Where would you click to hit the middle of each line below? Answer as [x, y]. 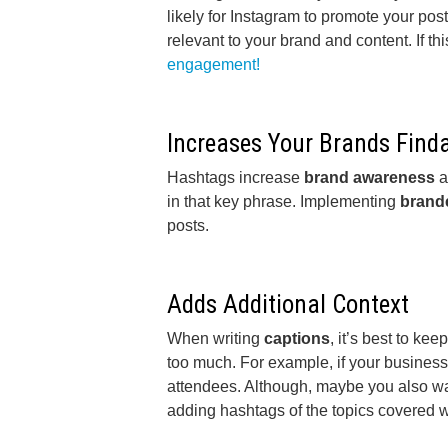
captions [297, 338]
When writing [215, 338]
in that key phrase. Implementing [283, 201]
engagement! [215, 64]
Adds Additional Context [291, 304]
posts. [190, 225]
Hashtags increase [235, 177]
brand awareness [369, 177]
